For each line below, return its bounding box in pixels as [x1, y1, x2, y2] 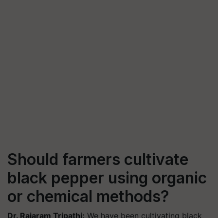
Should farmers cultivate [7, 150, 188, 169]
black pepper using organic [7, 168, 207, 187]
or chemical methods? [7, 187, 169, 206]
